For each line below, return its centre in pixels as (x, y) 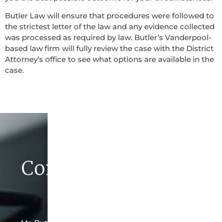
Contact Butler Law (111, 168)
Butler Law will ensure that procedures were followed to (110, 16)
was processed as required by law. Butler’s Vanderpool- (108, 38)
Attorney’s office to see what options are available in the (110, 59)
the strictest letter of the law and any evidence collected (110, 27)
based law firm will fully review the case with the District (109, 49)
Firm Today (111, 194)
